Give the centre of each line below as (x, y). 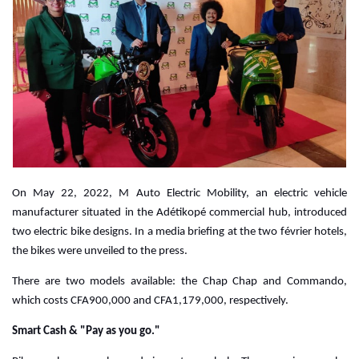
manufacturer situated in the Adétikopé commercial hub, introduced (179, 212)
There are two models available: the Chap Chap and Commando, (179, 281)
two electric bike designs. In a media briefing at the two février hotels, (179, 232)
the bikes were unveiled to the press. (100, 251)
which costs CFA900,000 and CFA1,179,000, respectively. (150, 301)
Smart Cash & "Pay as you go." (86, 331)
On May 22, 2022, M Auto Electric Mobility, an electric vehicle (179, 193)
